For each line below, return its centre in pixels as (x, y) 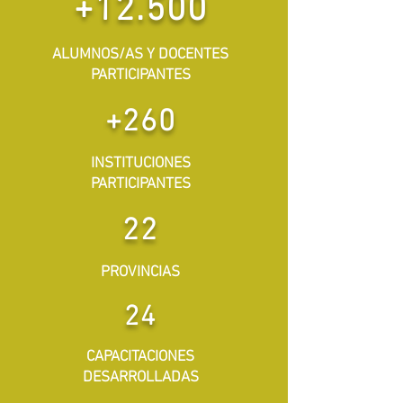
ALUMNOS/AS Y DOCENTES (140, 55)
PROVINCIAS (140, 273)
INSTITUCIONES (140, 164)
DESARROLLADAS (140, 378)
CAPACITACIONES (140, 357)
